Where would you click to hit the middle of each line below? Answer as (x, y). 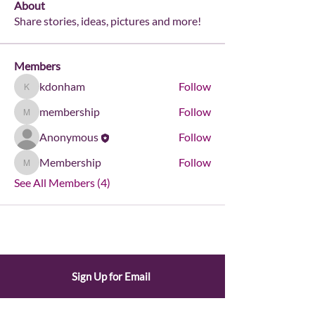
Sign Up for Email (111, 276)
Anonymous (69, 137)
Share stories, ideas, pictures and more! (108, 21)
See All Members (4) (62, 182)
